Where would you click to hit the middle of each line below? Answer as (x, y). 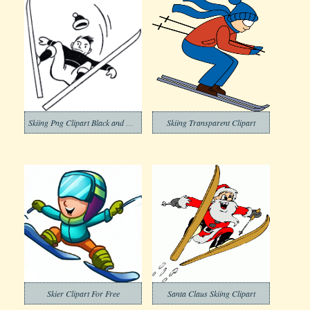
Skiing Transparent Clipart (211, 122)
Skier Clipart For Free (83, 293)
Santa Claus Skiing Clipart (211, 293)
